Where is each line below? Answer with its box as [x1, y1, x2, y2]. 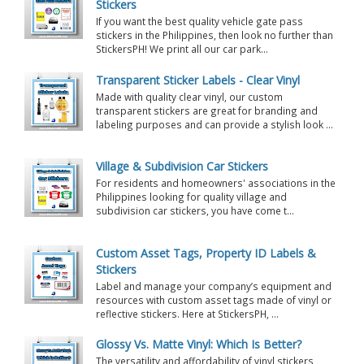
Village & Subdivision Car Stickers [95, 158, 268, 175]
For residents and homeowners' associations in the [95, 176, 336, 190]
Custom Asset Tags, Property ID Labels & [95, 245, 316, 261]
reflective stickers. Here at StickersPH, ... [95, 306, 279, 320]
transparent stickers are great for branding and [95, 103, 318, 117]
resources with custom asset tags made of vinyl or [95, 292, 331, 306]
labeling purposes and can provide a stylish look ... [95, 117, 333, 131]
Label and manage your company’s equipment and [95, 279, 331, 292]
